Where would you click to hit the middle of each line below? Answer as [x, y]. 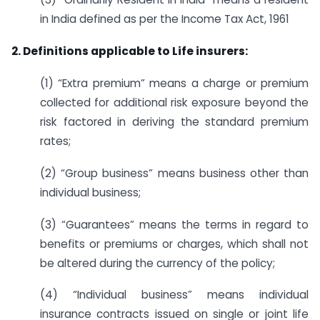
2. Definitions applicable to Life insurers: [130, 51]
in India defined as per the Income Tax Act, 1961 [165, 19]
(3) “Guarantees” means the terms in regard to [174, 224]
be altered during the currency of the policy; [157, 263]
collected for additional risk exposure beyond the [174, 102]
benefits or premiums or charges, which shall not [174, 244]
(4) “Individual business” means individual [174, 295]
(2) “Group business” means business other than [174, 173]
